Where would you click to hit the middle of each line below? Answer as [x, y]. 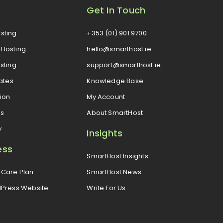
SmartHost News [114, 172]
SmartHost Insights [117, 156]
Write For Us [106, 188]
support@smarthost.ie [124, 65]
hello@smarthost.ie [119, 49]
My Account [106, 97]
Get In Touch [116, 10]
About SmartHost [115, 112]
